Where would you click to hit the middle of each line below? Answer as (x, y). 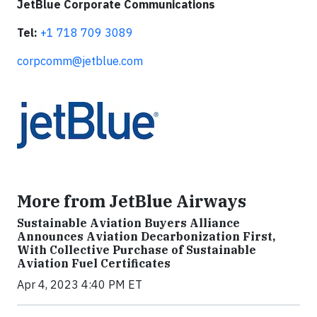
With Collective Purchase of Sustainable (137, 249)
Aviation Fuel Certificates (94, 263)
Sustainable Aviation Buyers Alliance (128, 223)
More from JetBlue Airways (132, 201)
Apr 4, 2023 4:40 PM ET (80, 284)
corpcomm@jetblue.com (80, 60)
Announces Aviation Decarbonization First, (146, 236)
